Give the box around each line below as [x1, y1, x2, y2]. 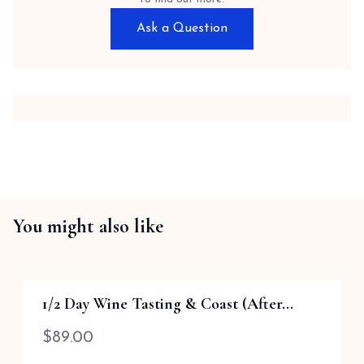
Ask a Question [136, 22, 227, 35]
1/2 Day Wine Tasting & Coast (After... [42, 294, 293, 314]
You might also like [13, 214, 163, 238]
